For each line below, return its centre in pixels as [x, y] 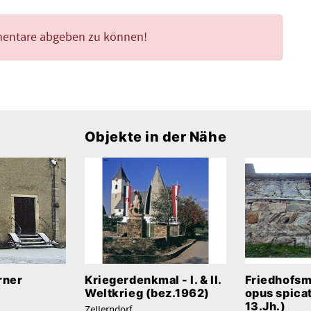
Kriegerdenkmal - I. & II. [153, 280]
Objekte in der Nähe [155, 136]
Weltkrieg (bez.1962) [147, 293]
